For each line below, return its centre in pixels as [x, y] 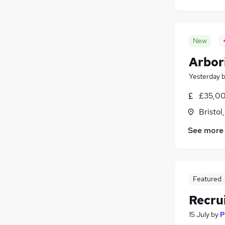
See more [206, 131]
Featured [207, 179]
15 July [199, 215]
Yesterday [204, 76]
